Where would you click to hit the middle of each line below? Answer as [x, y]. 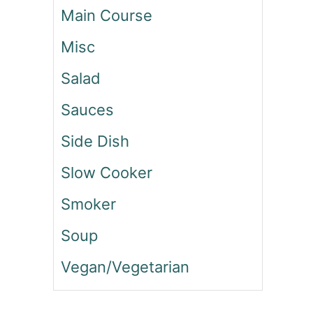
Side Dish [95, 141]
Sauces [87, 110]
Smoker [88, 204]
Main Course [107, 16]
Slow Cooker [107, 173]
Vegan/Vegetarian [125, 267]
